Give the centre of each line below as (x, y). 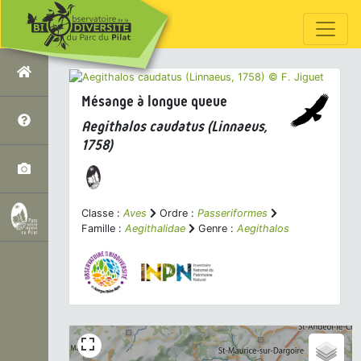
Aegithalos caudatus (143, 127)
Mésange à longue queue (154, 102)
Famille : (103, 229)
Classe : (102, 214)
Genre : (216, 229)
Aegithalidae (155, 229)
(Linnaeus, (235, 127)
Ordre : (177, 214)
